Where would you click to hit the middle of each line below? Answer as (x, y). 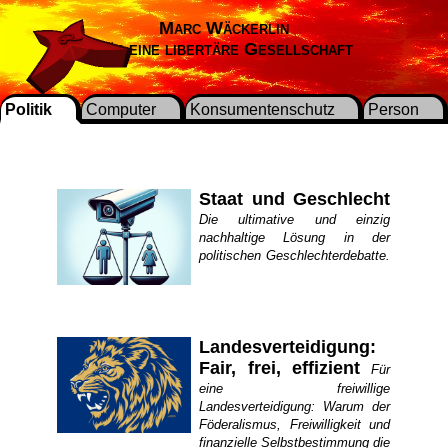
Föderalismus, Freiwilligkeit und (295, 424)
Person (394, 109)
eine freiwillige (295, 388)
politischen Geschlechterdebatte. (295, 255)
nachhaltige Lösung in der (295, 237)
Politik (28, 109)
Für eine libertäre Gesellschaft (224, 49)
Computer (120, 109)
